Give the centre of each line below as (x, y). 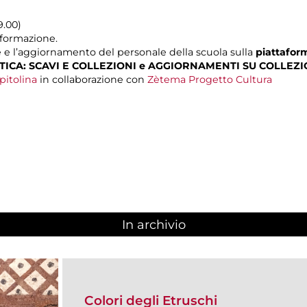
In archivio (153, 225)
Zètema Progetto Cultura (210, 79)
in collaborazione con (92, 79)
